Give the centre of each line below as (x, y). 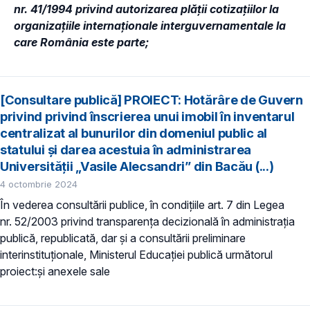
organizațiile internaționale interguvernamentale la (150, 26)
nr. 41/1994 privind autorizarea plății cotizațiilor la (146, 9)
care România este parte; (81, 43)
